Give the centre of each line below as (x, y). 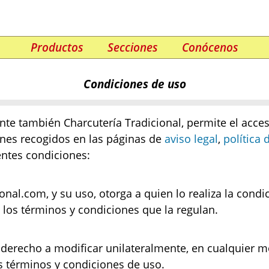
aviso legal (191, 139)
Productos (57, 47)
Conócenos (210, 47)
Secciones (133, 47)
